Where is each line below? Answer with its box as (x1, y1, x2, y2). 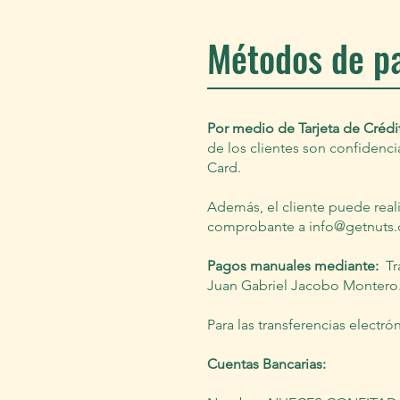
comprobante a (207, 218, 309, 236)
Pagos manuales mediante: (207, 257, 382, 275)
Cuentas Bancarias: (207, 355, 326, 373)
